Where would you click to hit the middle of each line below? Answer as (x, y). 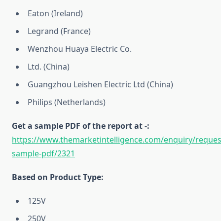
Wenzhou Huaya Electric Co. (80, 49)
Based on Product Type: (58, 177)
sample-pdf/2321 (43, 154)
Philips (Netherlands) (67, 102)
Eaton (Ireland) (55, 14)
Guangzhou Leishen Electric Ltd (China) (100, 85)
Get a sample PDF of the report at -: (81, 126)
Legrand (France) (59, 31)
